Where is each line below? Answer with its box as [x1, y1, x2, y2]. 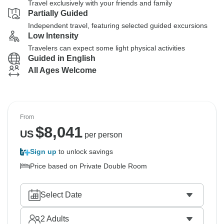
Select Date [40, 190, 82, 199]
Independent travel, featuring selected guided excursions [28, 21, 207, 29]
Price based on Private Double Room [30, 162, 147, 170]
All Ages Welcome [28, 66, 96, 74]
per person [82, 130, 122, 139]
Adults [45, 214, 69, 223]
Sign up [30, 147, 56, 155]
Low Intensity [28, 31, 78, 40]
